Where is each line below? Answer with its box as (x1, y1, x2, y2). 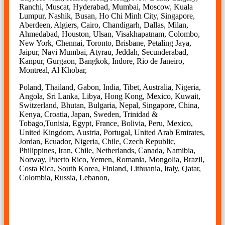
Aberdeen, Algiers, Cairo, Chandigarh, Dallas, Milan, (19, 21, 188, 30)
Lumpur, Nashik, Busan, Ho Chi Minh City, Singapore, (19, 12, 195, 21)
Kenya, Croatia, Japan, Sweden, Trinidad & (19, 110, 158, 119)
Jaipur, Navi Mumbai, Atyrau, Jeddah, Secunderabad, (19, 48, 188, 57)
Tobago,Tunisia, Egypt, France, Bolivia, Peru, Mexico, (19, 119, 193, 128)
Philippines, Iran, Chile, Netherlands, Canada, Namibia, (19, 146, 195, 155)
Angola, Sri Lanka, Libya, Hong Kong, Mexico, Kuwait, (19, 92, 200, 101)
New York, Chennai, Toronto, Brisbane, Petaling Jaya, (19, 39, 191, 48)
